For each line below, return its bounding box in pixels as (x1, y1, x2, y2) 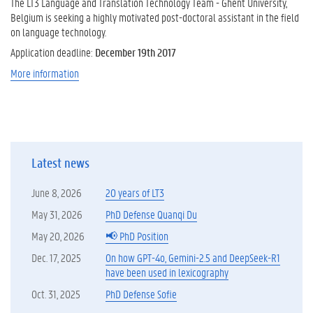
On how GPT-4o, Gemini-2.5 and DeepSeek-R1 (105, 249, 280, 265)
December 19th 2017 (95, 45, 176, 60)
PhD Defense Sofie (105, 286, 177, 301)
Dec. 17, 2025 (31, 249, 81, 265)
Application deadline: (10, 45, 95, 60)
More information (10, 65, 79, 80)
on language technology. (10, 24, 106, 39)
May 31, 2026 (31, 206, 82, 221)
